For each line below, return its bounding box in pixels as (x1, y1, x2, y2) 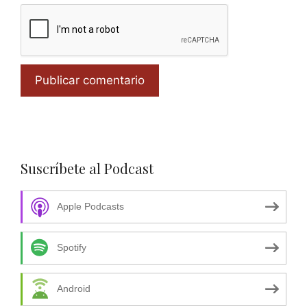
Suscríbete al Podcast (21, 158, 153, 177)
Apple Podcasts (57, 201, 124, 212)
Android (57, 284, 90, 295)
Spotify (57, 243, 86, 254)
